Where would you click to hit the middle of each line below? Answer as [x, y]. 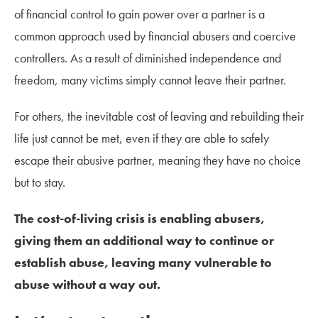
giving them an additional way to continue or [144, 240]
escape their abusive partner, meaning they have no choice [158, 160]
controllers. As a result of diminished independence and [148, 57]
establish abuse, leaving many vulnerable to [143, 262]
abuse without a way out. [87, 284]
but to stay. [40, 182]
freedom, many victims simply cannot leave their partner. [150, 79]
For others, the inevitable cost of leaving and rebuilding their [159, 116]
